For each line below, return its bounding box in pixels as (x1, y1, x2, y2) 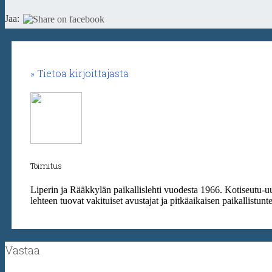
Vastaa (5, 242, 40, 257)
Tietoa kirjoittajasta (37, 67, 129, 80)
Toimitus (30, 160, 62, 171)
